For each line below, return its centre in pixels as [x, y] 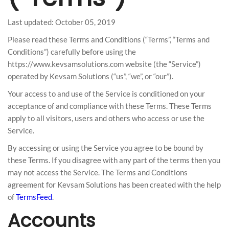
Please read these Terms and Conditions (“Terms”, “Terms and [109, 39]
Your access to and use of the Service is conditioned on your [106, 94]
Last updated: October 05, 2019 [62, 22]
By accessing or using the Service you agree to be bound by [106, 148]
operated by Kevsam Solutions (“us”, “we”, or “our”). [90, 76]
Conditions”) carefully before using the [72, 52]
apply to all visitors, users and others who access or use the [106, 118]
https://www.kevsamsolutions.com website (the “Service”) [104, 64]
